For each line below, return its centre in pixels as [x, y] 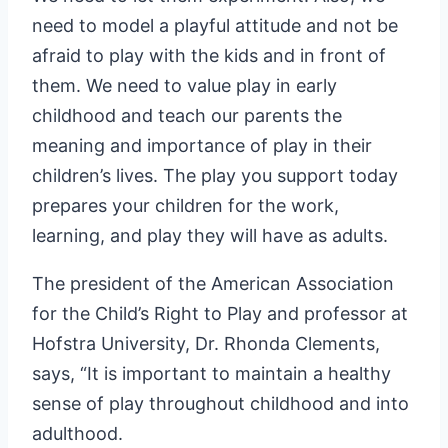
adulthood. [77, 434]
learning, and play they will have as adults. [210, 236]
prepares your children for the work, [185, 206]
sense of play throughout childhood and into [220, 404]
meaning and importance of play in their [202, 146]
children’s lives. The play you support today [215, 176]
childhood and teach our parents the [187, 116]
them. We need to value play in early [184, 86]
